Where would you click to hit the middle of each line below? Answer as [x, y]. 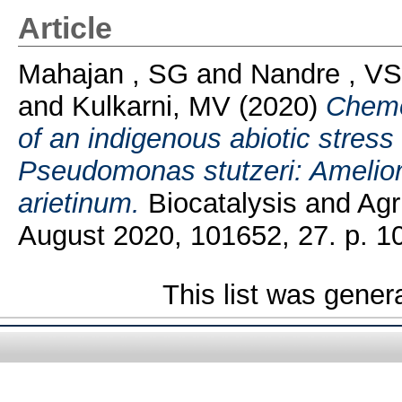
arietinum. [79, 203]
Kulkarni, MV [151, 106]
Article [65, 28]
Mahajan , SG [103, 74]
